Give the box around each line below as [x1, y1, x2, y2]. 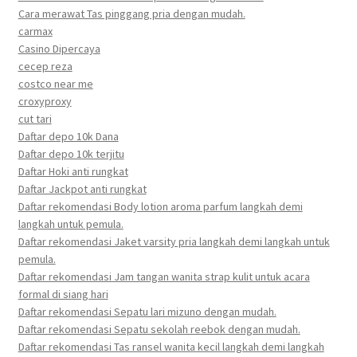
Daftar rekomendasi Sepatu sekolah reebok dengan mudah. [18, 322, 300, 337]
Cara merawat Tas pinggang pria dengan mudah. [18, 6, 245, 22]
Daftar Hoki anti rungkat [18, 164, 128, 179]
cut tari [18, 112, 52, 127]
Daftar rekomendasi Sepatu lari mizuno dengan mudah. [18, 304, 277, 320]
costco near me [18, 76, 93, 92]
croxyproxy [18, 94, 72, 109]
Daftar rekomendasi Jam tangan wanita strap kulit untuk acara [18, 269, 310, 284]
